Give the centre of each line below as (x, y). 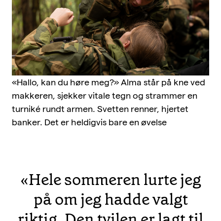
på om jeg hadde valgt (110, 200)
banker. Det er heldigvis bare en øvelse (89, 122)
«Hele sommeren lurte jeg (110, 180)
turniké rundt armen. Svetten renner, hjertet (100, 109)
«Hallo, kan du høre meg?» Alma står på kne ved (109, 82)
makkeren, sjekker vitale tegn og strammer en (105, 96)
